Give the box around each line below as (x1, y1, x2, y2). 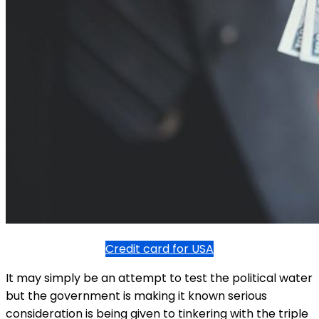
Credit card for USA (105, 240, 214, 257)
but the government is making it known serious (6, 287, 267, 304)
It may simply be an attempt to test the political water (6, 269, 313, 286)
